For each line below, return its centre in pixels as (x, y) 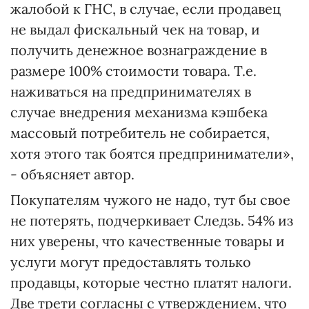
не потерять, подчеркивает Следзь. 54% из (152, 221)
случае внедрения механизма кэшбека (139, 112)
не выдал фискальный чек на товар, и (135, 30)
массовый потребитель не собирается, (140, 133)
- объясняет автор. (72, 175)
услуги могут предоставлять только (131, 262)
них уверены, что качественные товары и (148, 241)
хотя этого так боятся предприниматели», (152, 154)
